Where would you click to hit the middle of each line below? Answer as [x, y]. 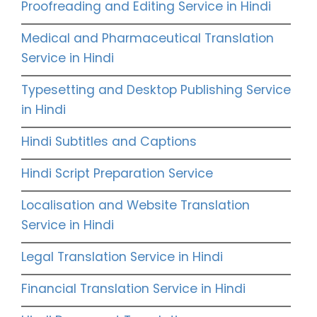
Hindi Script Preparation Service [117, 174]
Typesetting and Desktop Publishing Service [156, 90]
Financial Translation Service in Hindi [133, 289]
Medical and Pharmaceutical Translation [148, 39]
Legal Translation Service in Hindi [122, 257]
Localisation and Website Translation [136, 206]
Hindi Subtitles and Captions [109, 142]
